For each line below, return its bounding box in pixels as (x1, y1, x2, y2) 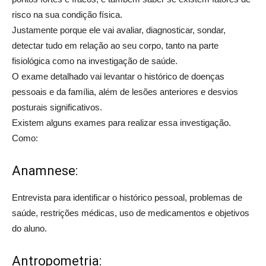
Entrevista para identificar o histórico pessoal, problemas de (12, 192, 242, 202)
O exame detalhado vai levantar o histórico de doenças (12, 71, 224, 81)
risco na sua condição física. (12, 9, 122, 20)
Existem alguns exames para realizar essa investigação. (12, 118, 231, 128)
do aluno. (12, 223, 47, 233)
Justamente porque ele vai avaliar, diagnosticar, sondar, (12, 25, 226, 35)
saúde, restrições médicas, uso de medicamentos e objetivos (12, 208, 249, 218)
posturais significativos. (12, 102, 102, 112)
